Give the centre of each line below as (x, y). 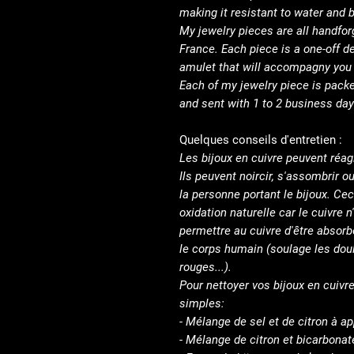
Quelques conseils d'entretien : (261, 140)
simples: (202, 303)
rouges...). (205, 267)
